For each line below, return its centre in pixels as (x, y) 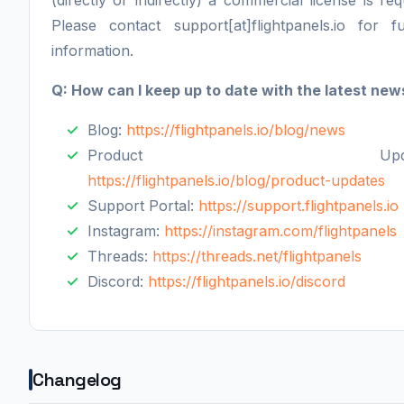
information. (92, 51)
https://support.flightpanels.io (298, 206)
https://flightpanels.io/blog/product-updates (236, 181)
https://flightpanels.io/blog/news (236, 130)
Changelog (77, 380)
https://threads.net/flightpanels (257, 257)
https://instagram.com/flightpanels (280, 231)
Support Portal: (143, 206)
